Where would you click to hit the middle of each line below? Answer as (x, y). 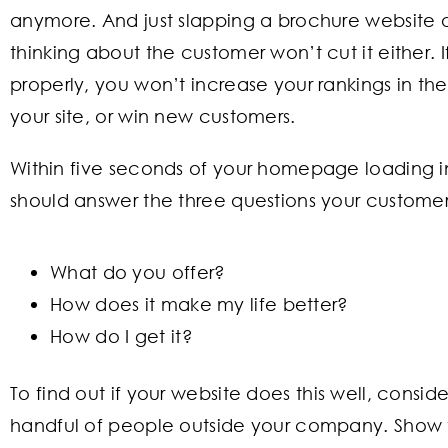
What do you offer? (138, 271)
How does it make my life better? (199, 303)
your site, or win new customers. (153, 115)
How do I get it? (121, 335)
